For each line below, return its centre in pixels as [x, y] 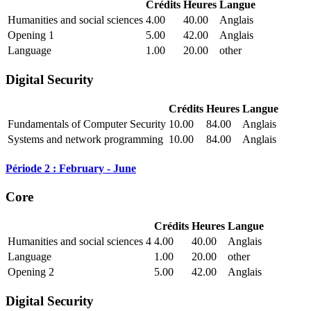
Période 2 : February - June [71, 168]
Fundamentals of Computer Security [87, 124]
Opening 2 [31, 271]
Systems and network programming [85, 139]
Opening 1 [31, 35]
